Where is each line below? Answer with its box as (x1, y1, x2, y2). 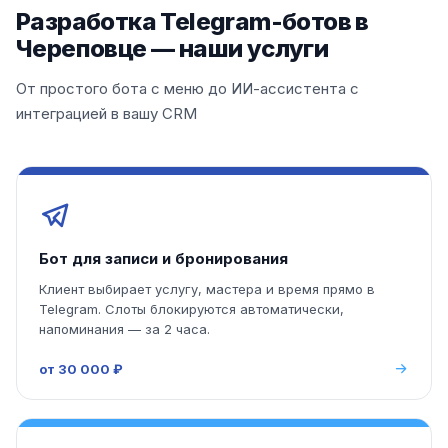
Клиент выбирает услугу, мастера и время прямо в (39, 281, 375, 297)
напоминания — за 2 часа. (39, 321, 210, 337)
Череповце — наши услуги (16, 34, 329, 63)
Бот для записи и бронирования (39, 249, 288, 268)
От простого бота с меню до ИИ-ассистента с (16, 79, 359, 98)
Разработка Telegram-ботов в (16, 7, 369, 36)
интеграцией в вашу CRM (16, 104, 197, 123)
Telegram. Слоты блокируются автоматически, (39, 301, 344, 317)
